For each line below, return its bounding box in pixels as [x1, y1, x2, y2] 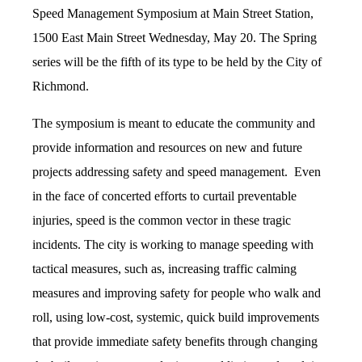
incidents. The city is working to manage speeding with [32, 238, 314, 251]
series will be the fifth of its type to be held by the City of [32, 55, 322, 69]
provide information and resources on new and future [32, 141, 302, 154]
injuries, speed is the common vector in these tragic [32, 213, 291, 227]
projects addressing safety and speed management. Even [32, 165, 321, 179]
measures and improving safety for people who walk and [32, 286, 321, 300]
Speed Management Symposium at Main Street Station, [32, 6, 314, 20]
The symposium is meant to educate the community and [32, 116, 315, 130]
